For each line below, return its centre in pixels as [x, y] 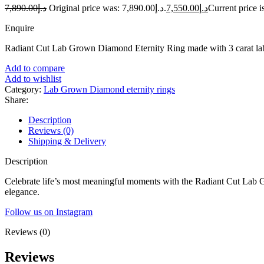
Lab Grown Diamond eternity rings [109, 89]
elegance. [22, 192]
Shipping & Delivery [67, 141]
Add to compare [35, 68]
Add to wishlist [33, 78]
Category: [23, 89]
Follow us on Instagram [49, 212]
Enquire [19, 28]
